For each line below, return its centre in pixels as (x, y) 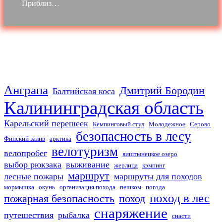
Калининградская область (104, 108)
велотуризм (85, 152)
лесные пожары (34, 177)
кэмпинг (154, 166)
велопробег (26, 153)
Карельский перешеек (46, 124)
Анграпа (26, 90)
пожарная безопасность (59, 199)
